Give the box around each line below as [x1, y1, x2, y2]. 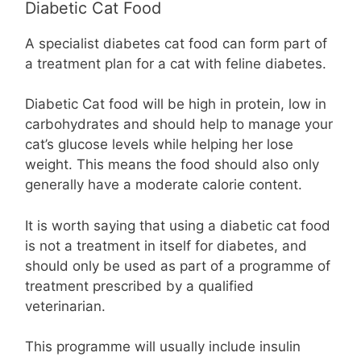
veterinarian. [25, 297, 106, 314]
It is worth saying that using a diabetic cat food [25, 217, 330, 234]
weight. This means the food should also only [25, 156, 319, 172]
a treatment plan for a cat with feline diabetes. [25, 55, 326, 72]
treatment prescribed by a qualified [25, 277, 254, 294]
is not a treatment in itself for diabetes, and [25, 237, 307, 254]
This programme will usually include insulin [25, 338, 301, 355]
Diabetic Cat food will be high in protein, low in [25, 96, 326, 112]
